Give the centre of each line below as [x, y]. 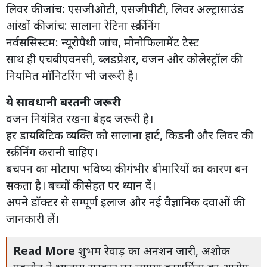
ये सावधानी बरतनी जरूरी [63, 101]
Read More [44, 250]
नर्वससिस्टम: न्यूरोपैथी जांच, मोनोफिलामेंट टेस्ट [103, 42]
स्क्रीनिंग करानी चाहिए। [52, 151]
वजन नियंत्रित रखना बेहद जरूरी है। [80, 118]
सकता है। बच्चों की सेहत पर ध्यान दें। [81, 185]
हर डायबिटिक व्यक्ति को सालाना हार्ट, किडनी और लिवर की [128, 135]
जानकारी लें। [32, 218]
